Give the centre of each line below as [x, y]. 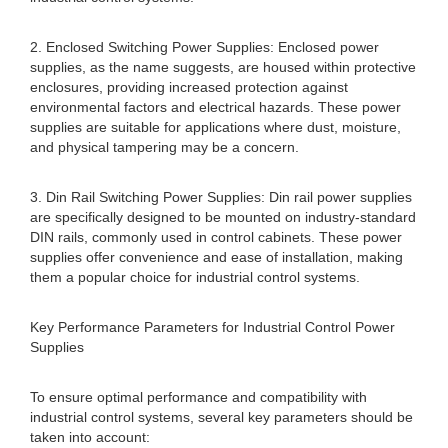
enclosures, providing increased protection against [189, 87]
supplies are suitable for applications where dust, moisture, [215, 127]
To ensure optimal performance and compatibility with [198, 397]
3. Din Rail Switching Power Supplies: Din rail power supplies [221, 197]
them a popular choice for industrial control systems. [195, 277]
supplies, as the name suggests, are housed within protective [223, 67]
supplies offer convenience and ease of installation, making [216, 257]
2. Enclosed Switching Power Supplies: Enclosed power [204, 47]
